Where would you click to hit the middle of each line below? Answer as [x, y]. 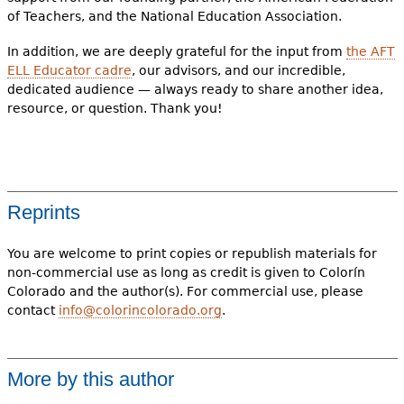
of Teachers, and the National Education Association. [174, 17]
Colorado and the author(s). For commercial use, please [185, 292]
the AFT [370, 52]
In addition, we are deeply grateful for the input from [176, 52]
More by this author [90, 380]
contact [32, 311]
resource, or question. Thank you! [115, 109]
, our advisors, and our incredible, [238, 71]
